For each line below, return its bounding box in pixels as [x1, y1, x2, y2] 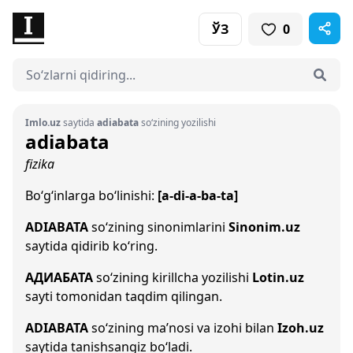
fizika [25, 155, 54, 173]
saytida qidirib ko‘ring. [25, 237, 158, 255]
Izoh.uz [277, 319, 324, 336]
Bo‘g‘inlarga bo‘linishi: [25, 187, 158, 204]
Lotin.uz [252, 269, 304, 286]
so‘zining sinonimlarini [88, 218, 229, 236]
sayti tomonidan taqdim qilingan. [25, 288, 222, 305]
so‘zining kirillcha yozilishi [93, 269, 252, 286]
